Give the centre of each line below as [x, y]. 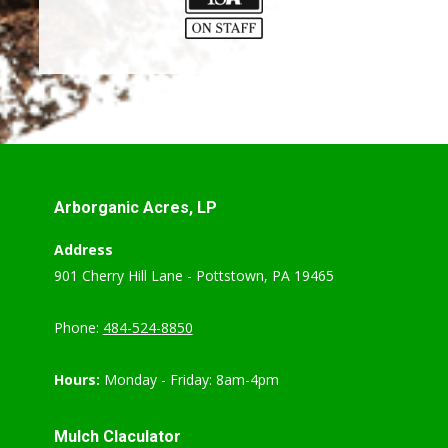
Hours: [78, 379]
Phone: [78, 327]
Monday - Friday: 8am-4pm [191, 379]
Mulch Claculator [117, 436]
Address [83, 249]
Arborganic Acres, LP [135, 207]
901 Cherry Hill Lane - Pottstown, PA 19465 [193, 275]
